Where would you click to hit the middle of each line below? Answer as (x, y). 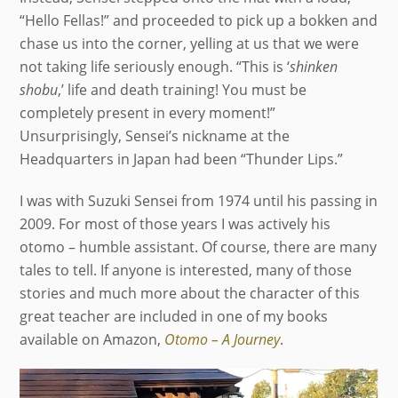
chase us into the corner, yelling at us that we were (190, 43)
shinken (314, 66)
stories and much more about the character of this (190, 293)
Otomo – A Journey (223, 339)
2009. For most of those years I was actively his (175, 223)
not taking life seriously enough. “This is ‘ (155, 66)
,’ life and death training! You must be (183, 89)
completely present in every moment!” (148, 112)
